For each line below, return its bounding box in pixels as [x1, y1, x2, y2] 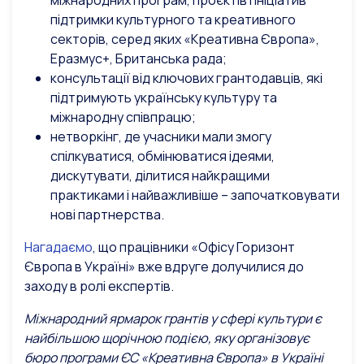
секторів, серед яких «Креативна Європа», [50, 30, 319, 49]
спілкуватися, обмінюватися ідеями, [50, 147, 275, 166]
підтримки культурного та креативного [50, 11, 296, 29]
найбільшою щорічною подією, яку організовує [24, 329, 310, 348]
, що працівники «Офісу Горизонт [93, 238, 295, 257]
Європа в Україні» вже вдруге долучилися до [24, 258, 304, 276]
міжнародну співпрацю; [50, 108, 196, 127]
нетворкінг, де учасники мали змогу [50, 128, 271, 146]
